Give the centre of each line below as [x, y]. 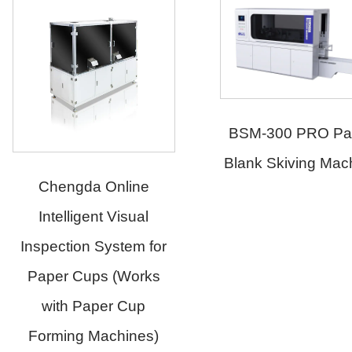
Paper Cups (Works [80, 277]
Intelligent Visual [81, 217]
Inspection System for [81, 247]
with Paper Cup [81, 306]
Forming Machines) [81, 336]
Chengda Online [80, 187]
